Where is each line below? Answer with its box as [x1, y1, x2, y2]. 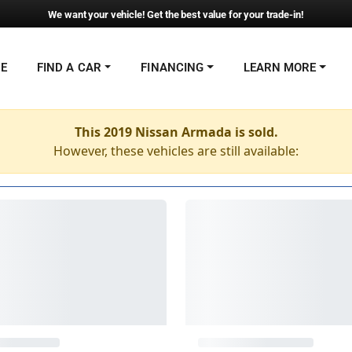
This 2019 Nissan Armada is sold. [74, 123, 278, 141]
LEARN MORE [243, 60, 317, 75]
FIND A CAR [37, 60, 101, 75]
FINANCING [141, 60, 204, 75]
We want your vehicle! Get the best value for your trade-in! [48, 9, 304, 20]
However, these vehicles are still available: [53, 142, 299, 159]
